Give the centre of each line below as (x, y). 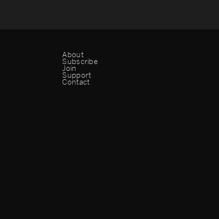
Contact (76, 82)
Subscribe (80, 61)
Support (77, 75)
